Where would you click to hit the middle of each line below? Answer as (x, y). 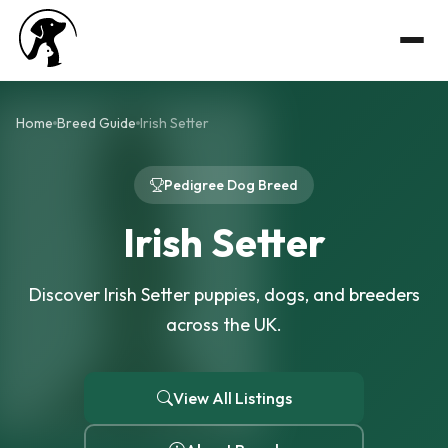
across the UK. (224, 324)
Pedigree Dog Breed (231, 185)
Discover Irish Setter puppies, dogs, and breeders (224, 294)
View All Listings (232, 398)
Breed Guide (96, 123)
